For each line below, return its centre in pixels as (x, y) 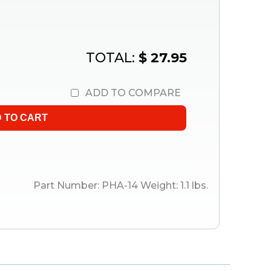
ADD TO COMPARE (133, 93)
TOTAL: (112, 58)
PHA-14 (120, 186)
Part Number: (67, 186)
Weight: (160, 186)
